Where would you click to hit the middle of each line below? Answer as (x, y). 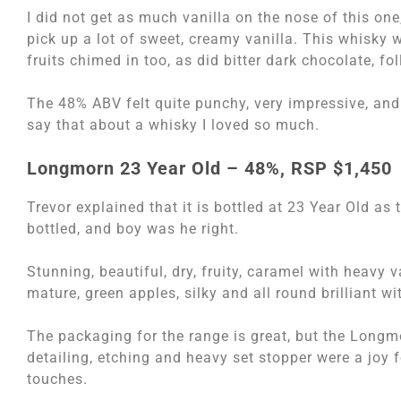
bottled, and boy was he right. (133, 228)
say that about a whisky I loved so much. (173, 124)
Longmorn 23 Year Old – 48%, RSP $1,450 (209, 168)
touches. (57, 379)
